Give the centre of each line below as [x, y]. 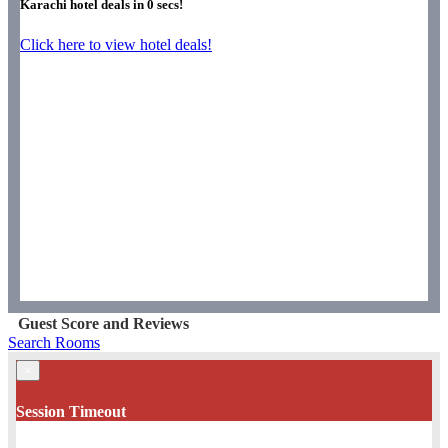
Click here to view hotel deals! [116, 44]
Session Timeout [71, 411]
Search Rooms [54, 343]
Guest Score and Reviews [103, 324]
